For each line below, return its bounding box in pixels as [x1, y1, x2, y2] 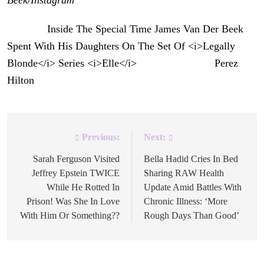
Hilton [7, 74, 34, 86]
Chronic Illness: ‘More [144, 196, 227, 206]
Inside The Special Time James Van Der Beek [47, 22, 243, 35]
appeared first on [137, 57, 214, 69]
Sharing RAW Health [144, 167, 224, 178]
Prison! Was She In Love [27, 196, 120, 206]
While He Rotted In [47, 181, 120, 192]
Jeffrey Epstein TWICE [32, 167, 120, 178]
